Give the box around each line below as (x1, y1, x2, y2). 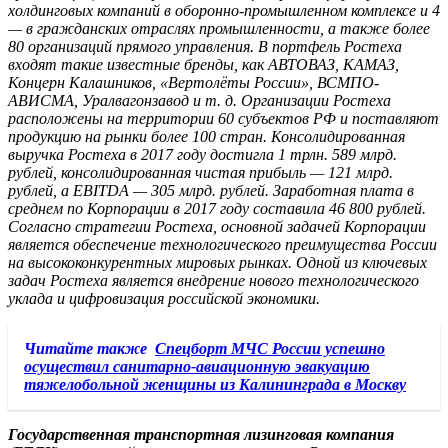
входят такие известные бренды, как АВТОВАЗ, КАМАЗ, (8, 56, 399, 74)
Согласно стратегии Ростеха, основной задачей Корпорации (8, 218, 426, 236)
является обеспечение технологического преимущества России (8, 236, 437, 254)
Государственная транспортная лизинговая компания (8, 426, 394, 444)
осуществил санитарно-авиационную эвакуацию (24, 358, 370, 376)
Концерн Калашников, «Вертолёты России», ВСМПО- (8, 74, 379, 92)
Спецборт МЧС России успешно (155, 340, 385, 358)
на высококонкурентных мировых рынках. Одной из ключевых (8, 254, 427, 272)
